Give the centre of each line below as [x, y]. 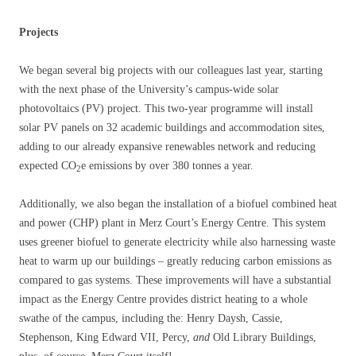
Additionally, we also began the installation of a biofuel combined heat [178, 204]
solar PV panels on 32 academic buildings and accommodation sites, [172, 128]
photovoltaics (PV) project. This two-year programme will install [166, 109]
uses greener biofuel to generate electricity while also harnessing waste [177, 242]
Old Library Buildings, [265, 338]
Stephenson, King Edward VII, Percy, [106, 338]
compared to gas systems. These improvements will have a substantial [175, 281]
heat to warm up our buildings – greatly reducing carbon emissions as [175, 261]
